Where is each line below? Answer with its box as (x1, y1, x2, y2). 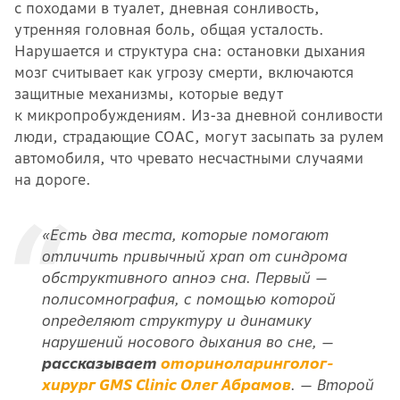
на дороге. (14, 170, 91, 188)
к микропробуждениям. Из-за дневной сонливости (14, 105, 383, 124)
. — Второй (290, 375, 373, 394)
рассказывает (41, 354, 160, 372)
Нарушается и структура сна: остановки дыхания (14, 41, 365, 60)
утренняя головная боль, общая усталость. (14, 20, 324, 38)
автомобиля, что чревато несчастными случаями (14, 148, 363, 167)
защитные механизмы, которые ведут (14, 84, 283, 103)
